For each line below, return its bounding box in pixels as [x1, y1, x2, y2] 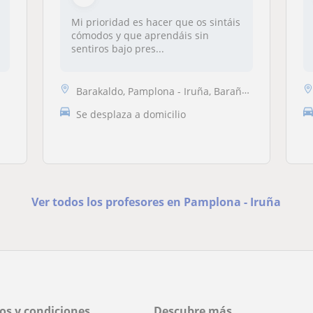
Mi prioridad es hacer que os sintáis [71, 15, 240, 29]
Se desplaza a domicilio [75, 107, 186, 121]
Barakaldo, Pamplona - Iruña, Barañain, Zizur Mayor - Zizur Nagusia [75, 84, 242, 98]
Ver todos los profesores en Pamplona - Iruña [31, 194, 282, 210]
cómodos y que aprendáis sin [71, 29, 116, 42]
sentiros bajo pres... [71, 42, 164, 55]
